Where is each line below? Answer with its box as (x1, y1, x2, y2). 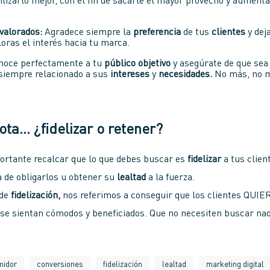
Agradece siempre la (42, 28, 134, 38)
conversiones (37, 260, 84, 269)
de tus (181, 28, 212, 38)
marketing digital (206, 260, 265, 269)
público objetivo (104, 59, 171, 69)
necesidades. (159, 70, 213, 80)
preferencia (133, 28, 181, 38)
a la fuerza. (146, 172, 195, 183)
